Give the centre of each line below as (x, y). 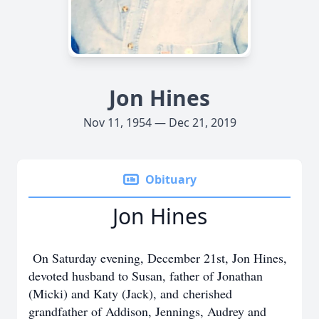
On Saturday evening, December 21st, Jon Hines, (158, 258)
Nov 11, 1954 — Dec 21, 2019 (159, 122)
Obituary (171, 179)
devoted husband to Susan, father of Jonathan (146, 276)
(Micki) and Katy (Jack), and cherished (130, 293)
